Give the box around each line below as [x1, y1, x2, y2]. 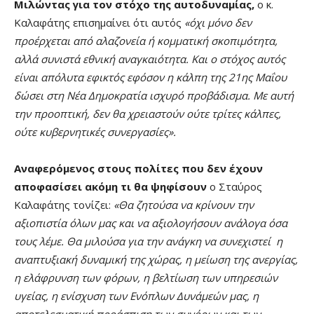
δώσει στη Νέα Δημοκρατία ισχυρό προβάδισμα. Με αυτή [14, 88, 294, 102]
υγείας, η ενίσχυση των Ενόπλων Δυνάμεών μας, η [14, 288, 261, 303]
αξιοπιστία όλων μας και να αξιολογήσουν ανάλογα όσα [14, 215, 287, 230]
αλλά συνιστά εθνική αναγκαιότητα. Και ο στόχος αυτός [14, 51, 285, 66]
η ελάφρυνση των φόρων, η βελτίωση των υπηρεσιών [14, 270, 278, 285]
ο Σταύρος [207, 179, 262, 193]
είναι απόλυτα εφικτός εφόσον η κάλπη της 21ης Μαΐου [14, 69, 287, 84]
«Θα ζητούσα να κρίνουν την [114, 197, 254, 212]
